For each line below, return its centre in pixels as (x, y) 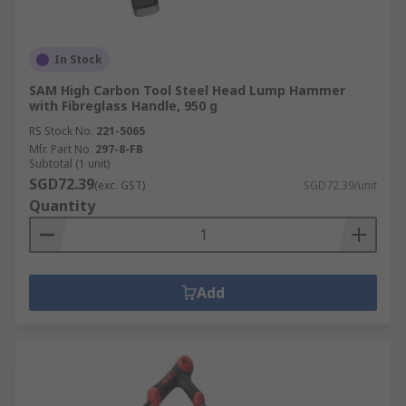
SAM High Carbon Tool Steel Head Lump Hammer (187, 90)
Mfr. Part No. (61, 149)
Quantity (62, 206)
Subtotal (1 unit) (69, 164)
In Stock (78, 59)
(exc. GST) (120, 185)
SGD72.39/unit (340, 185)
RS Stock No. (61, 131)
